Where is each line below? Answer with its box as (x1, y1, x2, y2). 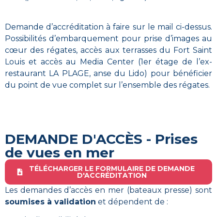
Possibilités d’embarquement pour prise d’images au (5, 34, 212, 44)
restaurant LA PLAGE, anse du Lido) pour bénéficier (5, 69, 212, 78)
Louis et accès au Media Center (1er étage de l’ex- (5, 57, 212, 67)
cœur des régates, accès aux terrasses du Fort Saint (5, 46, 212, 55)
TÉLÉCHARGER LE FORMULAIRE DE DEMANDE (29, 164, 195, 173)
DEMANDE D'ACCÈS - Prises (5, 130, 198, 147)
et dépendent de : (96, 197, 168, 206)
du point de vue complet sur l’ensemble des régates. (5, 80, 212, 90)
